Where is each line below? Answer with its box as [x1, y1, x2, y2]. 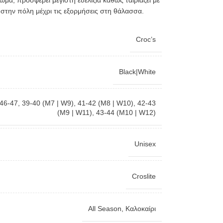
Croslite [131, 172, 156, 180]
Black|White [118, 68, 156, 76]
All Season [88, 205, 121, 213]
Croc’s [135, 35, 156, 43]
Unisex [134, 140, 156, 148]
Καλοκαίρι [125, 205, 156, 213]
